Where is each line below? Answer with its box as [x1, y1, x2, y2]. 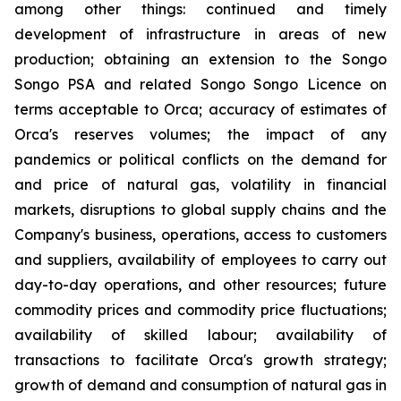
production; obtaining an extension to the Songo [14, 49, 387, 68]
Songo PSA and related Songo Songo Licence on [14, 74, 387, 93]
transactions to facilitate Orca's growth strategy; [14, 350, 387, 369]
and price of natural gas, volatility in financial [14, 175, 387, 193]
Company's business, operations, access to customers [14, 225, 387, 243]
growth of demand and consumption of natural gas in [14, 375, 387, 394]
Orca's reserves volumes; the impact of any [14, 124, 387, 143]
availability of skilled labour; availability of [14, 325, 387, 344]
